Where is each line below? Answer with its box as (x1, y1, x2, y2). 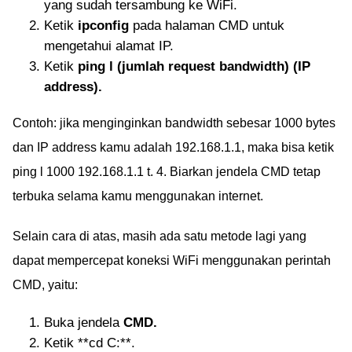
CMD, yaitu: (13, 277, 78, 291)
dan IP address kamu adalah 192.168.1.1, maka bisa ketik (13, 140, 334, 154)
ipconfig (78, 17, 129, 33)
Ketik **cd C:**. (44, 335, 135, 350)
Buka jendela (44, 314, 123, 330)
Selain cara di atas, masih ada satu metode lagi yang (13, 229, 306, 243)
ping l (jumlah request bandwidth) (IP (78, 58, 310, 74)
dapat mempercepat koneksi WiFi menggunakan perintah (13, 253, 331, 267)
